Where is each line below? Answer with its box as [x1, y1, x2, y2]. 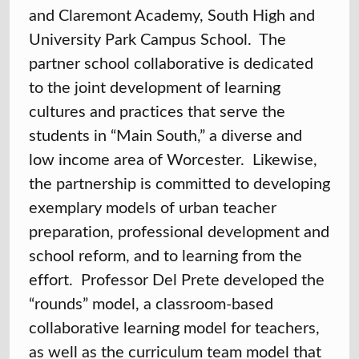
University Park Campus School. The [29, 27, 286, 50]
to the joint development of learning [29, 75, 280, 98]
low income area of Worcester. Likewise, [29, 147, 317, 170]
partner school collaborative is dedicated [29, 51, 313, 74]
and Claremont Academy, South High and [29, 3, 315, 26]
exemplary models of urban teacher [29, 196, 276, 218]
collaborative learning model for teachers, [29, 316, 320, 338]
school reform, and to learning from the [29, 244, 302, 266]
